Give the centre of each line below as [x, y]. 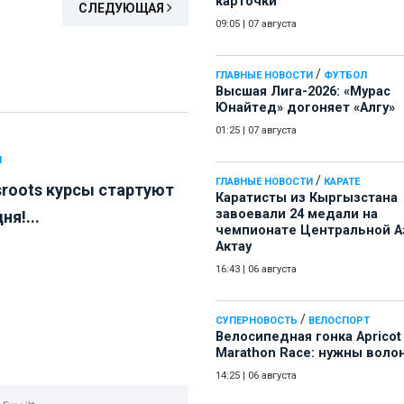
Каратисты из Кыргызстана [307, 198]
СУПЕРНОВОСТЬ [257, 321]
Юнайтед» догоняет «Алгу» [305, 108]
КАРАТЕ [342, 182]
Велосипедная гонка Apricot [308, 337]
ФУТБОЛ [345, 76]
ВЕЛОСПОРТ [339, 321]
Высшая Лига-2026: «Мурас [303, 92]
